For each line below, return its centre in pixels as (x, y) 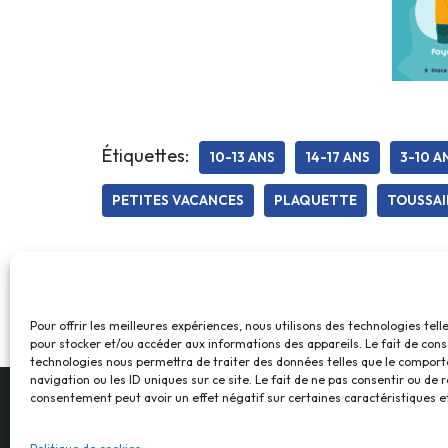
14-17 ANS (337, 156)
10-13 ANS (242, 156)
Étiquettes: (145, 155)
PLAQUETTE (315, 199)
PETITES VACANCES (178, 199)
